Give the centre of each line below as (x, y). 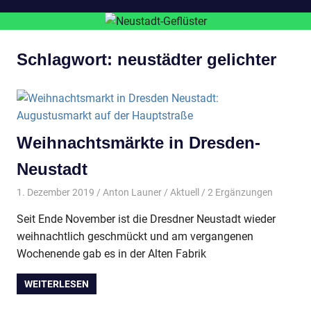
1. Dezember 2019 (56, 193)
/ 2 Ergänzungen (236, 193)
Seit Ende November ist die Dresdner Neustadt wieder (146, 219)
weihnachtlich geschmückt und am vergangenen (135, 237)
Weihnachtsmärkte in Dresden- (138, 142)
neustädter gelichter (197, 59)
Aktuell (184, 193)
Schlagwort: (67, 59)
